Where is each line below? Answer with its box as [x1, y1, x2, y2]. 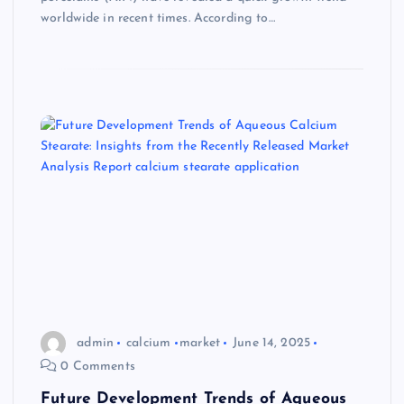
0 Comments [57, 360, 135, 374]
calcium [126, 335, 171, 350]
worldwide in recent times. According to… [41, 11, 275, 25]
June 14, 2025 [233, 335, 311, 350]
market [179, 335, 220, 350]
